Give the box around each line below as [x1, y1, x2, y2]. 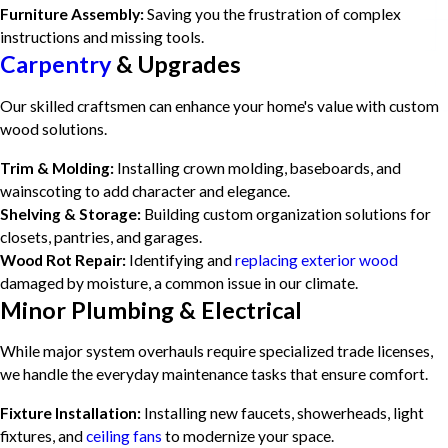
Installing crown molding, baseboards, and [114, 158, 401, 177]
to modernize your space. [162, 426, 334, 445]
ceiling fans [86, 426, 162, 445]
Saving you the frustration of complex [144, 5, 401, 24]
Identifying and [126, 250, 235, 269]
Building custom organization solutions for [141, 204, 431, 223]
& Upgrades [116, 50, 241, 79]
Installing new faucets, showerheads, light [141, 403, 424, 422]
